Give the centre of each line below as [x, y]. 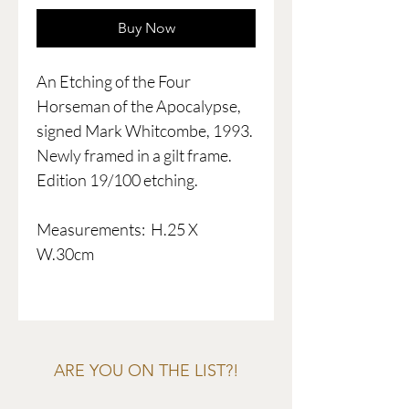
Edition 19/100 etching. [117, 180]
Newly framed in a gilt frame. [134, 156]
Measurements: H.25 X [117, 230]
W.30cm [65, 254]
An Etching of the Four [114, 82]
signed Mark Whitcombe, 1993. [145, 131]
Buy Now [146, 28]
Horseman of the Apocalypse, [139, 106]
